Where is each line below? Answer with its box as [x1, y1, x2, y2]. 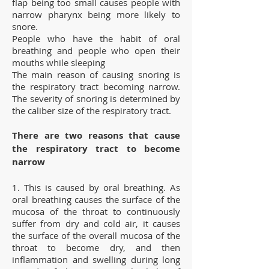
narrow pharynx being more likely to [12, 8, 180, 20]
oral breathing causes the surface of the [12, 193, 180, 205]
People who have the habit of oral [12, 32, 180, 44]
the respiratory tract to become [12, 142, 180, 155]
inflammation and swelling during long [12, 253, 180, 265]
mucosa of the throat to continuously [12, 205, 180, 217]
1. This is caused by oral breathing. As [12, 181, 180, 193]
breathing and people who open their [12, 44, 180, 56]
